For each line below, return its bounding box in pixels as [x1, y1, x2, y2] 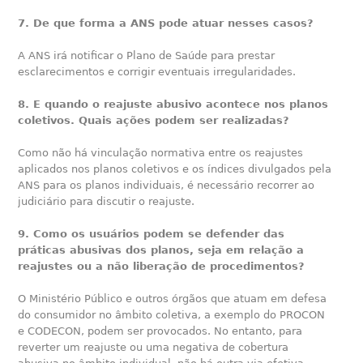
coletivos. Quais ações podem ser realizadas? [18, 113, 290, 126]
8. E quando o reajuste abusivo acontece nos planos [18, 97, 329, 110]
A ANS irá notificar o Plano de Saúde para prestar [18, 49, 275, 62]
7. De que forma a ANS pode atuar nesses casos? [18, 16, 314, 29]
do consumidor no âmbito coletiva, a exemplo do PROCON [18, 308, 326, 321]
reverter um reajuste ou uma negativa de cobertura [18, 340, 289, 353]
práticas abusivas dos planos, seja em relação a [18, 243, 305, 256]
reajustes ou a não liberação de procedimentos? [18, 259, 305, 272]
